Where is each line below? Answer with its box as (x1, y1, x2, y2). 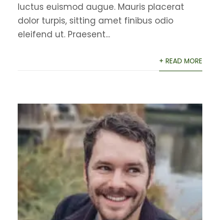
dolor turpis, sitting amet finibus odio (17, 14, 173, 27)
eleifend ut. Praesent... (17, 28, 110, 40)
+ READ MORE (159, 56, 203, 66)
